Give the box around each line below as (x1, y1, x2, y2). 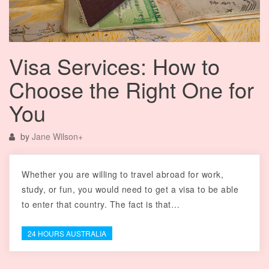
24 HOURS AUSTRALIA (28, 228, 106, 239)
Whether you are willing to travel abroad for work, (22, 168, 223, 181)
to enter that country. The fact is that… (22, 198, 180, 211)
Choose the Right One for (9, 74, 254, 105)
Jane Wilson (32, 130, 78, 143)
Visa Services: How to (9, 50, 220, 82)
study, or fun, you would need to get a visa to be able (22, 183, 238, 196)
